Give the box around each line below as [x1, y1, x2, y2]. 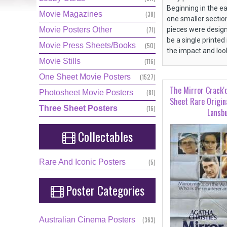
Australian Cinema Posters [39, 215, 135, 224]
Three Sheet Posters [39, 104, 118, 112]
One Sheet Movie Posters [39, 72, 131, 81]
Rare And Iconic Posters [39, 158, 126, 166]
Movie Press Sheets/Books [39, 41, 136, 50]
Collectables [75, 128, 133, 145]
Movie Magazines [39, 10, 102, 18]
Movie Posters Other [39, 25, 112, 34]
